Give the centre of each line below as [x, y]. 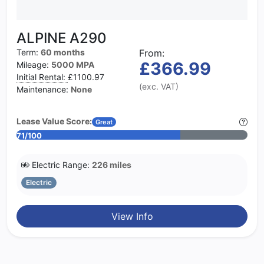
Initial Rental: [42, 77]
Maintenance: [44, 89]
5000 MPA [73, 64]
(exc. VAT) [159, 86]
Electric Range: [61, 164]
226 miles [112, 164]
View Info [132, 217]
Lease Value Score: [54, 121]
